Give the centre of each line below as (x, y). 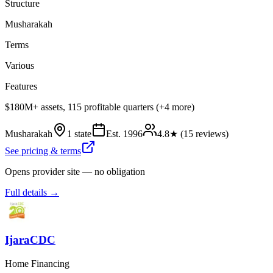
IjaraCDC (30, 240)
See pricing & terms (43, 151)
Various (19, 65)
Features (21, 86)
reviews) (211, 133)
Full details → (32, 192)
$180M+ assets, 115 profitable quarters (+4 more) (100, 107)
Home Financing (37, 264)
